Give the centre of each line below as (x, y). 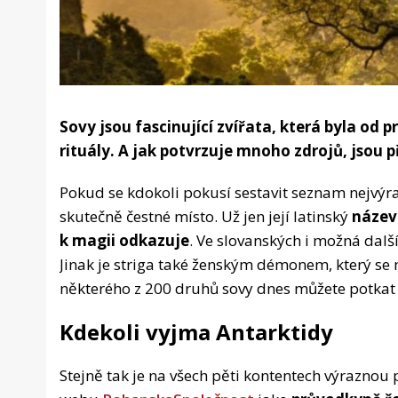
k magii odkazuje (124, 241)
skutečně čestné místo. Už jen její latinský (206, 217)
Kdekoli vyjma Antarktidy (196, 332)
